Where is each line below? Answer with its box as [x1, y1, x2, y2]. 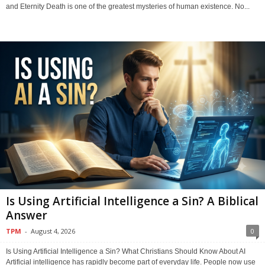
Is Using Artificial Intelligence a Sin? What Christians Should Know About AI [6, 247, 245, 256]
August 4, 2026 [31, 226, 75, 235]
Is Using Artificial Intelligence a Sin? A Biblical [6, 193, 258, 209]
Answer [6, 207, 47, 223]
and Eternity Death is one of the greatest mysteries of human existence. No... [6, 2, 250, 11]
